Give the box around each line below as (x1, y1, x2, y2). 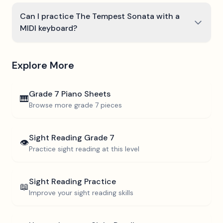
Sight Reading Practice (29, 176, 116, 187)
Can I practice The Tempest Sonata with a (20, 11, 180, 21)
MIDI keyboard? (20, 23, 77, 33)
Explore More (12, 59, 74, 72)
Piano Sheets (59, 89, 111, 99)
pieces (99, 101, 122, 110)
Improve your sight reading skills (29, 188, 133, 197)
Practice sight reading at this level (29, 144, 139, 153)
